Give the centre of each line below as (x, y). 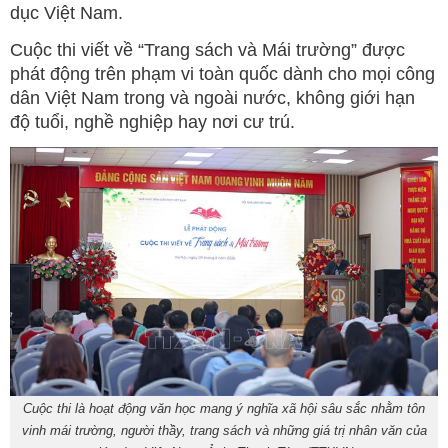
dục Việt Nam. (66, 12)
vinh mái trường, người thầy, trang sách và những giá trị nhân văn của (224, 430)
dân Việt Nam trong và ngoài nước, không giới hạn (212, 97)
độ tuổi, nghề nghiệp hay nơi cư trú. (152, 121)
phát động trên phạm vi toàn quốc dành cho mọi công (222, 73)
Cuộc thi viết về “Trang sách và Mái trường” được (207, 49)
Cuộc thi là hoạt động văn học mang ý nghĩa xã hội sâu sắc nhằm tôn (224, 408)
